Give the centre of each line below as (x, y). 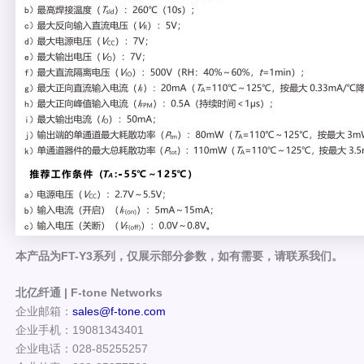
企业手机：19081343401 (80, 330)
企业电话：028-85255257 (82, 349)
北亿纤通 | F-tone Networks (89, 293)
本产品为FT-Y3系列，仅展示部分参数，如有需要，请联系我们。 (179, 256)
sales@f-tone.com (119, 312)
